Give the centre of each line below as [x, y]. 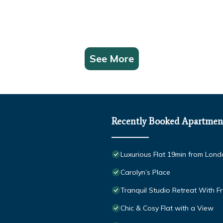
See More [111, 58]
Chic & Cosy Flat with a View [167, 208]
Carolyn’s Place [145, 172]
